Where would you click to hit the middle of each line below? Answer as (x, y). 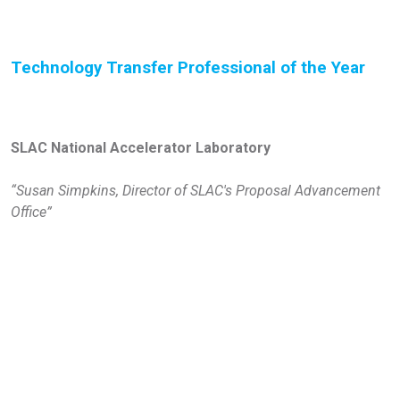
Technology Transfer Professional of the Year (188, 67)
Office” (31, 212)
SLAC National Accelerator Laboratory (141, 147)
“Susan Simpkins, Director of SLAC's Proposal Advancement (196, 190)
